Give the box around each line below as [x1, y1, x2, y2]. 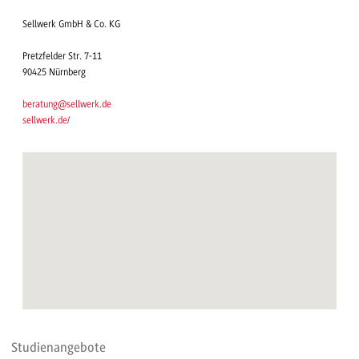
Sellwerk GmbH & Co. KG [22, 18, 120, 30]
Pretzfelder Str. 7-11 [22, 50, 102, 63]
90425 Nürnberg [22, 67, 86, 79]
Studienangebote [11, 340, 106, 356]
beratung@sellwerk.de [22, 99, 111, 111]
